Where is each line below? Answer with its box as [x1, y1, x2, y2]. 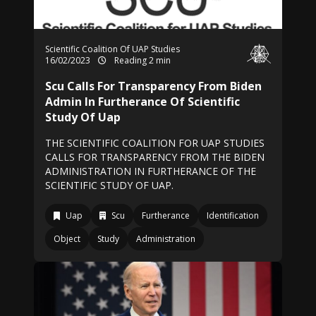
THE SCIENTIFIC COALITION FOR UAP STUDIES [45, 136, 265, 150]
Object [54, 233, 80, 245]
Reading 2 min [112, 54, 171, 66]
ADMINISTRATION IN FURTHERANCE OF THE [45, 164, 256, 178]
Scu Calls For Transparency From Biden [45, 78, 262, 94]
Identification [207, 209, 259, 221]
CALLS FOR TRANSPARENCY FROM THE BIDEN [45, 150, 265, 164]
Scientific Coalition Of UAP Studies [45, 43, 180, 55]
